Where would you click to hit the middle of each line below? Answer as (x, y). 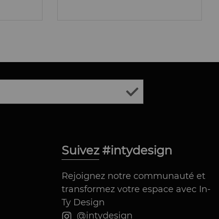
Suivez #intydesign (119, 151)
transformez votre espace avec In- (136, 189)
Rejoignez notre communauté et (134, 176)
